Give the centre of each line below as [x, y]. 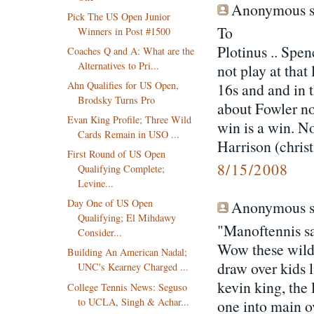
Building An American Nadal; [127, 252]
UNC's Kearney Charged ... [133, 267]
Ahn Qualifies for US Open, [123, 85]
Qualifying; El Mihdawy [127, 218]
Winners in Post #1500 [124, 31]
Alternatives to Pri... [118, 65]
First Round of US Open [116, 154]
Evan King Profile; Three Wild [129, 120]
